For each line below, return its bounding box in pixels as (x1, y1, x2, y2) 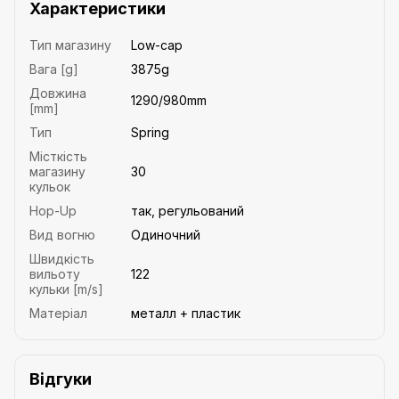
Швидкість (29, 250, 94, 266)
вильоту (29, 265, 80, 281)
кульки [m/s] (29, 281, 103, 297)
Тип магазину (29, 37, 111, 53)
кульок (29, 178, 70, 194)
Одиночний (131, 226, 200, 242)
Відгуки (29, 369, 92, 388)
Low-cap (131, 37, 183, 53)
